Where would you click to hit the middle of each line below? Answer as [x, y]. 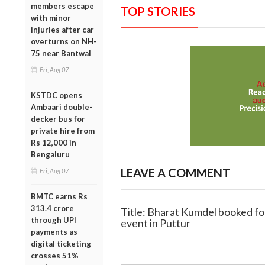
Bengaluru [50, 154]
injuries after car [62, 29]
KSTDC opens [56, 95]
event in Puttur [155, 223]
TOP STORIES [158, 12]
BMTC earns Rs [59, 196]
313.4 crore [52, 208]
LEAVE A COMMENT [175, 173]
